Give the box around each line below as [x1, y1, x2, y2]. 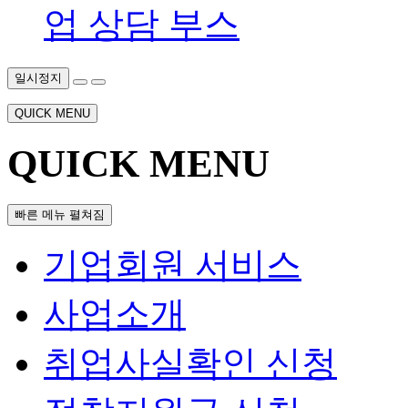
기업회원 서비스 [44, 244, 301, 284]
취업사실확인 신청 [44, 342, 337, 382]
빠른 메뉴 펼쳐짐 [15, 207, 105, 221]
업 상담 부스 [44, 4, 240, 44]
